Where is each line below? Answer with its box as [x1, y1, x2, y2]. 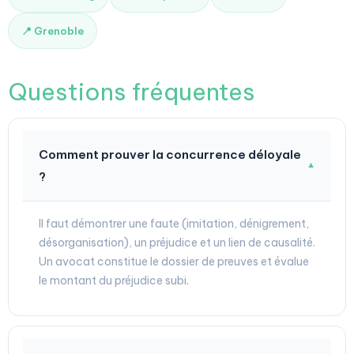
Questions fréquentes [8, 77, 255, 107]
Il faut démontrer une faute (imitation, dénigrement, [39, 217, 309, 231]
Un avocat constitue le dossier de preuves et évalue [39, 254, 309, 269]
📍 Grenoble [21, 24, 84, 37]
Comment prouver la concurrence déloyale [39, 147, 301, 162]
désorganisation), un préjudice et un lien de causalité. [39, 235, 315, 250]
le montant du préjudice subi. [39, 273, 189, 288]
